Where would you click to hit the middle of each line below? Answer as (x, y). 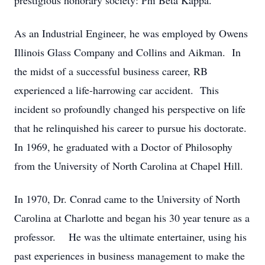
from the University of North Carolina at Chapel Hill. (129, 166)
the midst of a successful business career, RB (111, 71)
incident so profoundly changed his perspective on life (130, 109)
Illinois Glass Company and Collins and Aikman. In (127, 52)
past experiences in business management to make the (130, 256)
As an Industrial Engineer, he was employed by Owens (131, 33)
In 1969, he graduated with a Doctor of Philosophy (123, 147)
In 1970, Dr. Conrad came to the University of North (127, 199)
